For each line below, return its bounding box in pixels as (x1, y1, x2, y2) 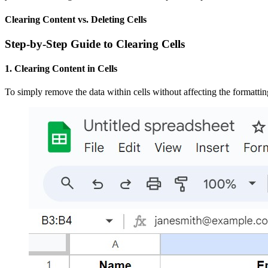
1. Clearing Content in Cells (5, 63, 117, 74)
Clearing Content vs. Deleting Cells (5, 14, 147, 25)
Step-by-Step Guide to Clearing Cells (5, 37, 185, 50)
